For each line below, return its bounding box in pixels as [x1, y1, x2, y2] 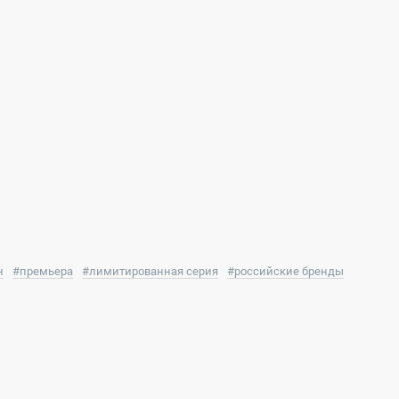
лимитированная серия [89, 264, 218, 278]
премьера [20, 264, 73, 278]
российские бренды [234, 264, 344, 278]
